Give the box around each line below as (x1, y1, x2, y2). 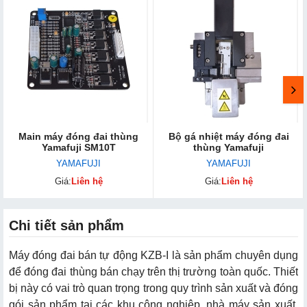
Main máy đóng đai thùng (19, 130, 138, 142)
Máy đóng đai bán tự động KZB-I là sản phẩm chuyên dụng (9, 249, 298, 261)
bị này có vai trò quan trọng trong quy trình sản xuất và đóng (9, 282, 298, 294)
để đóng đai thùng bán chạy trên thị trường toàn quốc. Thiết (9, 265, 298, 278)
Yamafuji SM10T (41, 141, 116, 153)
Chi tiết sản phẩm (9, 217, 124, 233)
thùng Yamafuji (193, 141, 264, 153)
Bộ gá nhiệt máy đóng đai (168, 130, 289, 142)
